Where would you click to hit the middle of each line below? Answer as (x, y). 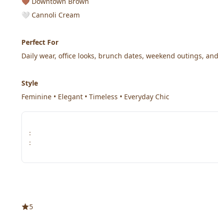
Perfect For (40, 42)
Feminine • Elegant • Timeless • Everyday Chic (95, 97)
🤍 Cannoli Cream (51, 15)
